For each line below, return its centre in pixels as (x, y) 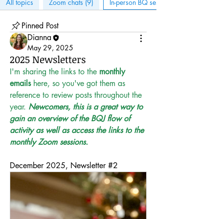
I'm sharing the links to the (55, 72)
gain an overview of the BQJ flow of (70, 119)
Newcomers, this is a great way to (86, 107)
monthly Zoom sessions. (49, 142)
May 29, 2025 (50, 48)
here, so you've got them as (78, 83)
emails (20, 83)
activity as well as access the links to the (77, 130)
